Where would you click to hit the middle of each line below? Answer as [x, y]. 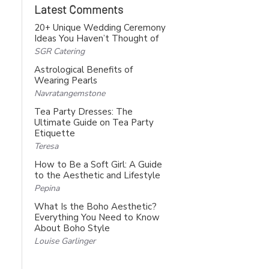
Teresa [46, 147]
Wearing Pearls [66, 81]
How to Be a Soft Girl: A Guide [98, 165]
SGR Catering [59, 52]
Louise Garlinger [65, 241]
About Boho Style [72, 228]
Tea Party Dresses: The [83, 112]
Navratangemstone [70, 94]
